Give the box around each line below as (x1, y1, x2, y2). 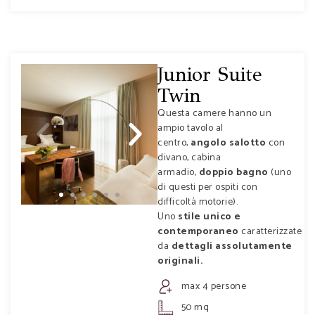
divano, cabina (157, 149, 221, 166)
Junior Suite (157, 61, 262, 86)
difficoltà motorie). (157, 193, 238, 210)
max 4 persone (181, 278, 247, 295)
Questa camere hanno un (157, 105, 271, 122)
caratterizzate (238, 223, 302, 240)
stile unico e (178, 208, 241, 225)
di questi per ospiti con (157, 179, 257, 195)
